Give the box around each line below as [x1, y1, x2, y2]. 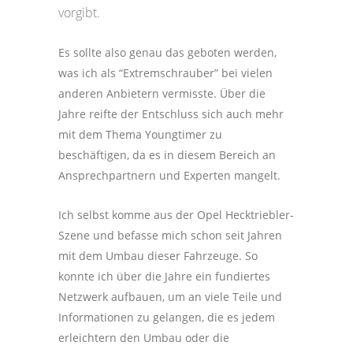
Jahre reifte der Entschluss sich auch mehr [58, 106, 284, 121]
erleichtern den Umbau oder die [58, 330, 229, 345]
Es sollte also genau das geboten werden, [58, 45, 277, 60]
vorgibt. [58, 4, 100, 21]
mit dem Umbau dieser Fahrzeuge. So [58, 248, 258, 263]
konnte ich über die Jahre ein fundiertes [58, 269, 270, 284]
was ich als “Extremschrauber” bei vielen [58, 65, 273, 80]
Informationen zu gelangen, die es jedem [58, 310, 275, 325]
